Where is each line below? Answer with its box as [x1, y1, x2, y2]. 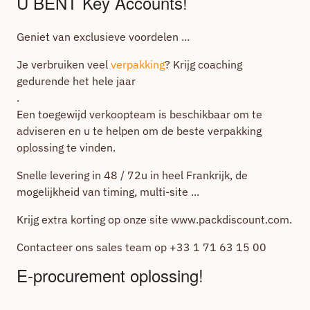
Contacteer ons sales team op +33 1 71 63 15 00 [17, 240, 266, 254]
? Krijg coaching [165, 57, 242, 71]
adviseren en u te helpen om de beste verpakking [17, 124, 262, 138]
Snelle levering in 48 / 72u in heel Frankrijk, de [17, 168, 248, 182]
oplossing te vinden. [17, 140, 116, 154]
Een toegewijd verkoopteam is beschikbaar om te [17, 107, 262, 121]
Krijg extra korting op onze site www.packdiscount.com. [17, 212, 292, 226]
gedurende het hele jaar [17, 74, 136, 88]
